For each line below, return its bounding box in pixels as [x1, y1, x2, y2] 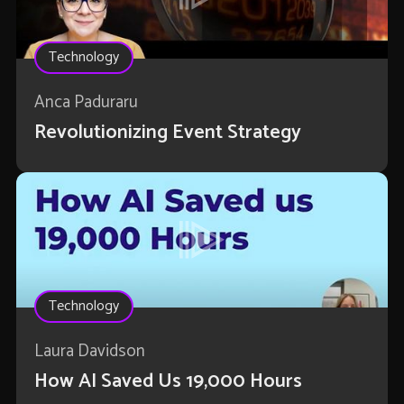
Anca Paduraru [33, 88, 138, 117]
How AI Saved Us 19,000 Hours [33, 365, 302, 399]
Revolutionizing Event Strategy [33, 116, 301, 150]
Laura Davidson [33, 337, 145, 366]
